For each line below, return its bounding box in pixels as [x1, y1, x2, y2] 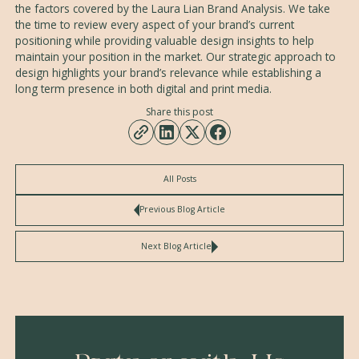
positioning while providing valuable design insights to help [14, 33, 314, 48]
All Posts [163, 173, 196, 185]
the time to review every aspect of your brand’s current [14, 17, 294, 32]
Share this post [146, 104, 213, 119]
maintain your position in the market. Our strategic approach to [14, 49, 336, 64]
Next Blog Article [141, 240, 212, 252]
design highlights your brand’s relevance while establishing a [14, 65, 321, 80]
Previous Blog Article [139, 204, 226, 216]
